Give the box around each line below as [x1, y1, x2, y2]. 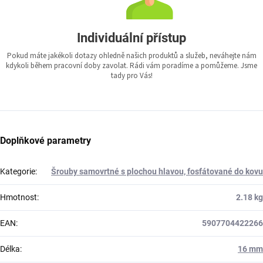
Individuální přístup [77, 31, 186, 46]
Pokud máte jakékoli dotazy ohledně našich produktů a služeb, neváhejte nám [6, 50, 257, 62]
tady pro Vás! [110, 70, 153, 82]
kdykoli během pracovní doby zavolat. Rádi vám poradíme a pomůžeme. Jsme [6, 60, 257, 72]
